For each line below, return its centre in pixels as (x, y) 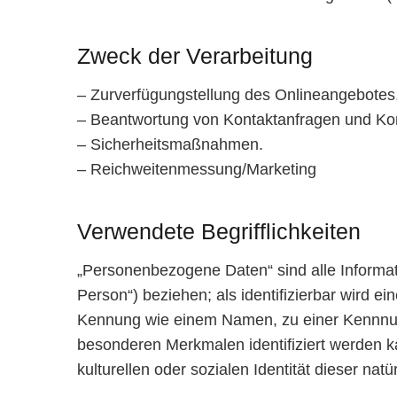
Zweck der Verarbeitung (195, 56)
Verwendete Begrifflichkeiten (219, 231)
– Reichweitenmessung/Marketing (197, 170)
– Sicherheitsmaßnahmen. (170, 145)
